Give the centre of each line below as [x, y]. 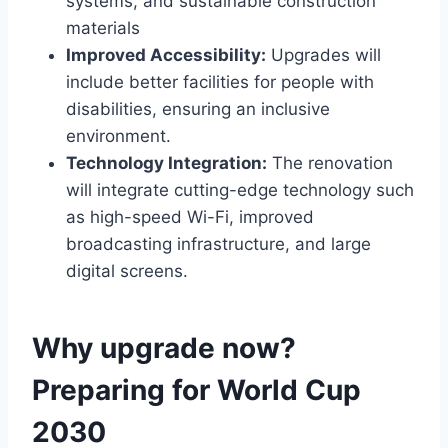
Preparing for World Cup [196, 389]
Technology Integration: [166, 162]
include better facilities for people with [220, 81]
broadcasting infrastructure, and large [218, 243]
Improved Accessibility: [166, 54]
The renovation [330, 162]
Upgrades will [323, 54]
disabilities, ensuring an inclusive [198, 108]
